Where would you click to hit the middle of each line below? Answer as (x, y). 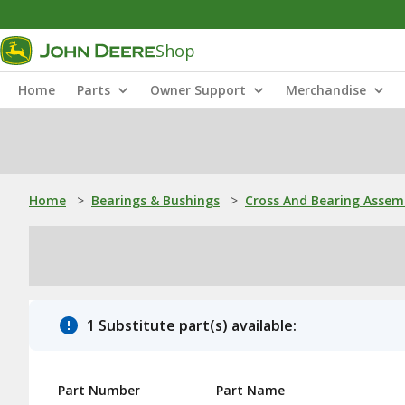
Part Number (99, 390)
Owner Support (198, 90)
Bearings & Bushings (155, 200)
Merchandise (326, 90)
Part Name (250, 390)
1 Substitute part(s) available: (192, 325)
